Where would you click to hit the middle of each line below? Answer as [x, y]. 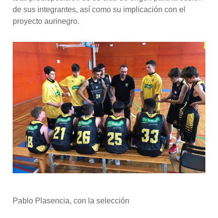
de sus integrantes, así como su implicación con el [99, 9]
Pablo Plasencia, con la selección [71, 201]
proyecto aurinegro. [46, 21]
